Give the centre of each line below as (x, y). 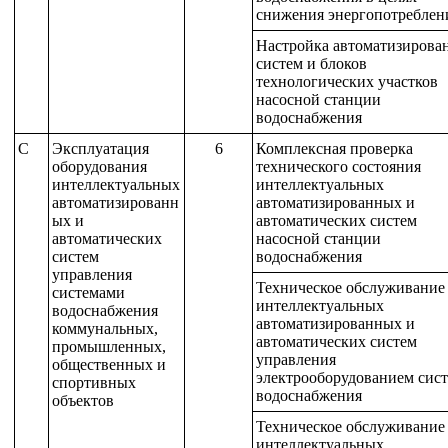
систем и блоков (311, 63)
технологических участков (346, 81)
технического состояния (338, 166)
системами (88, 292)
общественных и (108, 364)
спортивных (93, 382)
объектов (82, 400)
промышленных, (108, 346)
